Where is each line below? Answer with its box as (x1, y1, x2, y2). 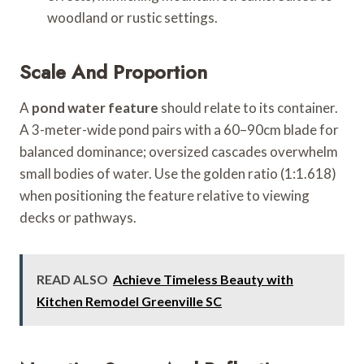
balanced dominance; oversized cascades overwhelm (19, 142, 338, 160)
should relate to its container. (158, 98, 338, 116)
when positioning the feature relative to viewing (19, 186, 310, 204)
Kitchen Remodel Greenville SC (37, 292, 222, 309)
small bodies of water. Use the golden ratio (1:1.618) (19, 164, 336, 182)
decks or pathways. (19, 208, 136, 226)
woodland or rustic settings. (47, 8, 218, 26)
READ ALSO (37, 271, 108, 287)
